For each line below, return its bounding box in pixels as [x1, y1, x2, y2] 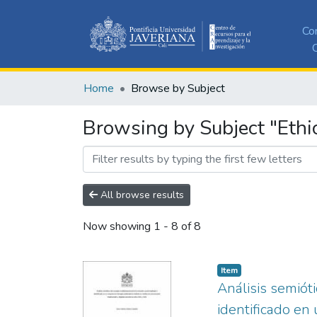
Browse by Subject [131, 80, 225, 96]
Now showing [83, 219, 154, 235]
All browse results [98, 188, 184, 202]
